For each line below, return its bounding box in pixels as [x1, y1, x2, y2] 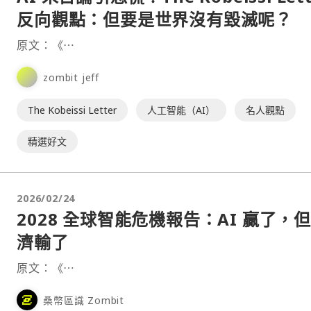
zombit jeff [43, 70, 100, 84]
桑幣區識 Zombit [43, 293, 125, 307]
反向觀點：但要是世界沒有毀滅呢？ [17, 8, 293, 31]
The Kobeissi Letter [28, 103, 117, 117]
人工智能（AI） [147, 103, 216, 117]
